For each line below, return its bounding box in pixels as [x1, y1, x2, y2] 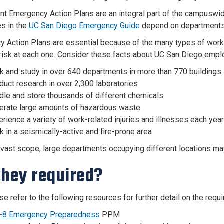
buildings [187, 67, 221, 76]
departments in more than [80, 67, 174, 76]
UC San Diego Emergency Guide [28, 21, 140, 30]
